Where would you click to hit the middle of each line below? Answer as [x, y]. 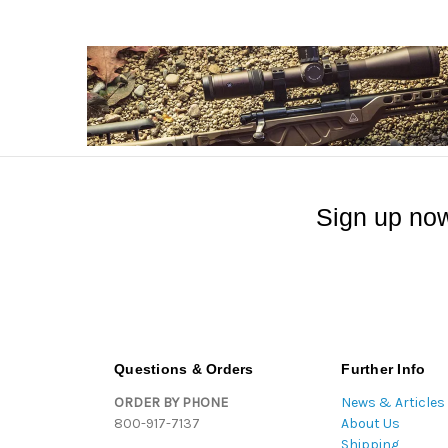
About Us [371, 424]
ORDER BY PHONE [171, 403]
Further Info [383, 369]
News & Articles [393, 403]
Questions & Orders [184, 369]
